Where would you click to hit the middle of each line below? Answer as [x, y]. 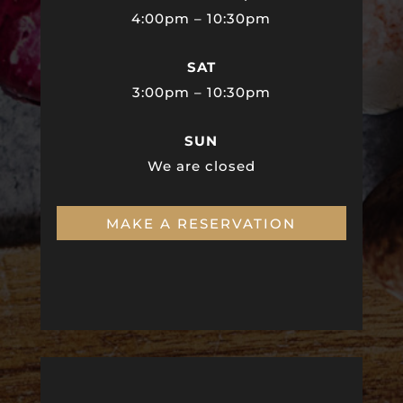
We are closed [201, 166]
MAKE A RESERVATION [201, 223]
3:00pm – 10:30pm [201, 93]
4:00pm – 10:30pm [201, 19]
